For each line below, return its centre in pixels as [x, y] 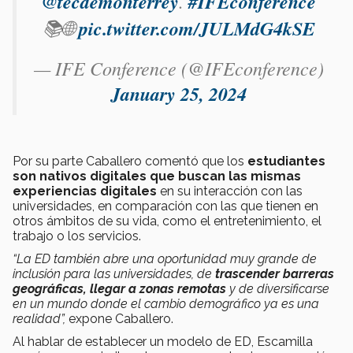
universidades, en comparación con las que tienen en [165, 206]
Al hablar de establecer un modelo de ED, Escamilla [163, 342]
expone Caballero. [119, 319]
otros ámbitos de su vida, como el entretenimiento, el [167, 221]
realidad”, [39, 319]
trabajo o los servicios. [77, 236]
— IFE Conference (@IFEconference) [178, 68]
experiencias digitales [85, 191]
